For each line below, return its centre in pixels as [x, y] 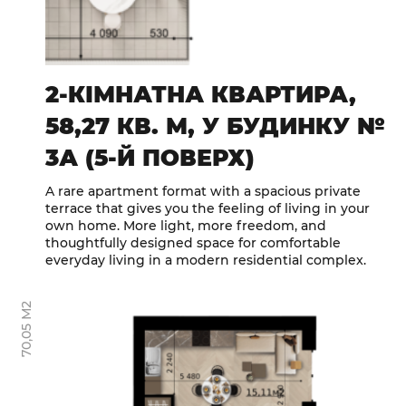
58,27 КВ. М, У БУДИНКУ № [215, 126]
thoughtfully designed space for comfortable [193, 243]
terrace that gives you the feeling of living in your [208, 209]
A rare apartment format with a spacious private [203, 192]
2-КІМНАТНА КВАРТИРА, [201, 95]
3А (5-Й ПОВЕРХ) [150, 158]
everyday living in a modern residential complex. [206, 261]
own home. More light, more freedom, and [186, 226]
